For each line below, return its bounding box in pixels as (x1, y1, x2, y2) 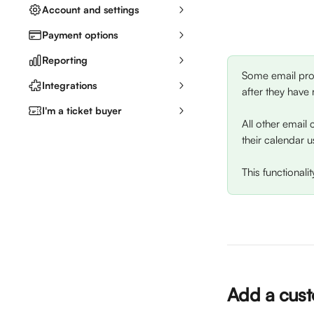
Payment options (42, 29, 118, 41)
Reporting (42, 54, 88, 66)
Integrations (42, 79, 97, 91)
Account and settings (42, 4, 139, 15)
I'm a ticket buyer (42, 104, 122, 116)
